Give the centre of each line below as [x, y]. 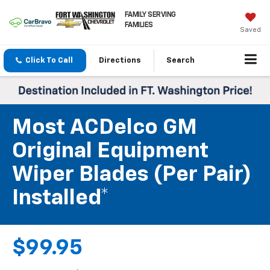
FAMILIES [139, 25]
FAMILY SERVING [150, 15]
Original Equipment [110, 152]
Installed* [61, 199]
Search [181, 61]
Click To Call [49, 61]
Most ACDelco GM [105, 128]
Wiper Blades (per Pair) [132, 175]
